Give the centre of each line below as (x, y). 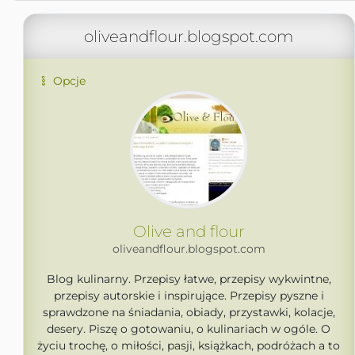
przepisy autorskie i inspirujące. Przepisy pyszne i (189, 296)
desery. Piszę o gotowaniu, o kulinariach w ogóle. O (189, 329)
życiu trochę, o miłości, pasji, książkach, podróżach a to (189, 345)
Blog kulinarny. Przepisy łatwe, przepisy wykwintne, (189, 279)
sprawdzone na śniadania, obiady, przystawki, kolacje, (189, 312)
